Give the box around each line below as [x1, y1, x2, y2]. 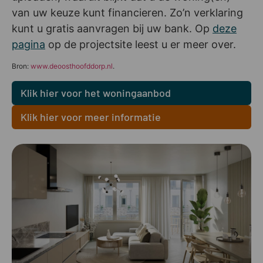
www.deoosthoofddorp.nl [31, 61, 113, 70]
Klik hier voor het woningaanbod [21, 86, 171, 99]
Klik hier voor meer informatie [21, 110, 161, 123]
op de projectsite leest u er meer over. [45, 38, 236, 51]
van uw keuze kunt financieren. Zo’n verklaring [12, 6, 243, 19]
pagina [12, 38, 45, 51]
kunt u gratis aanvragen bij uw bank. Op [12, 22, 213, 35]
